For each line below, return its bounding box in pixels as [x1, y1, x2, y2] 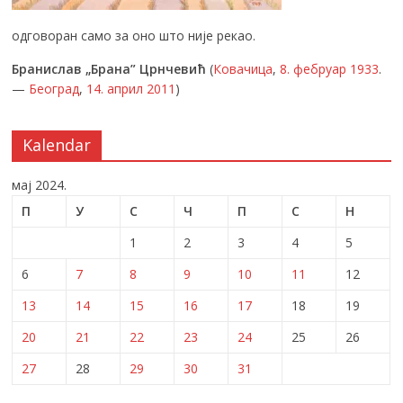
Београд [29, 80, 80, 98]
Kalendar [22, 134, 92, 157]
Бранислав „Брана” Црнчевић [12, 60, 207, 78]
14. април [86, 80, 144, 98]
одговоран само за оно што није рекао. [12, 27, 256, 45]
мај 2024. [12, 176, 67, 194]
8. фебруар [280, 60, 347, 78]
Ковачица [213, 60, 273, 78]
